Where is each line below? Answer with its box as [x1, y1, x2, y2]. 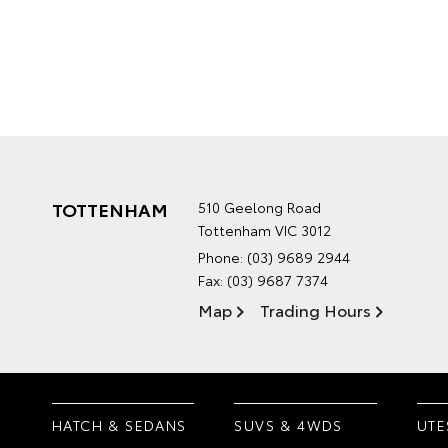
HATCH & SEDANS [52, 415, 187, 435]
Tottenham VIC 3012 [198, 220, 331, 240]
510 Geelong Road [198, 197, 321, 217]
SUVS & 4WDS [234, 415, 343, 435]
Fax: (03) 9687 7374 [198, 270, 328, 290]
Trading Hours [260, 298, 371, 321]
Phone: [198, 247, 247, 267]
